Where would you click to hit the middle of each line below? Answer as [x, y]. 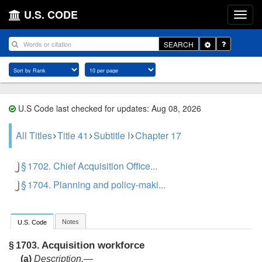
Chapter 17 [158, 135]
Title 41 [73, 135]
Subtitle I [112, 135]
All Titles [34, 135]
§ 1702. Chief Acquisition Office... [89, 166]
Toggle [221, 43]
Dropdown [227, 53]
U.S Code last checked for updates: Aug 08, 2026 [108, 108]
